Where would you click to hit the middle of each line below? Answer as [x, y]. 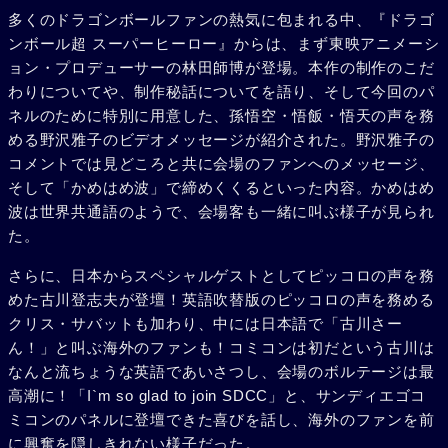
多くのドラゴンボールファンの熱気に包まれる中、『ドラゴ [221, 19]
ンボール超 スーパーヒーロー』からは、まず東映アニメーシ [224, 43]
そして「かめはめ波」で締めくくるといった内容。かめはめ [221, 187]
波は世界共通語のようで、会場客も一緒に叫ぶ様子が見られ [221, 211]
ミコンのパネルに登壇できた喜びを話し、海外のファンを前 [221, 419]
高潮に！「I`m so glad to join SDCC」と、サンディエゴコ [217, 395]
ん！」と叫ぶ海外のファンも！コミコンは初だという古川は [221, 347]
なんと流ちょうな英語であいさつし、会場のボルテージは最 [221, 371]
